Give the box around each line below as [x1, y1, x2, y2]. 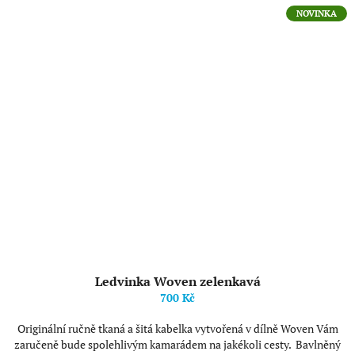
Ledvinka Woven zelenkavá [94, 273, 261, 290]
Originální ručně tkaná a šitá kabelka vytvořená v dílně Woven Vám [17, 321, 338, 336]
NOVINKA [296, 8, 337, 19]
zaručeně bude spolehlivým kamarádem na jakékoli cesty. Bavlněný [14, 337, 341, 352]
